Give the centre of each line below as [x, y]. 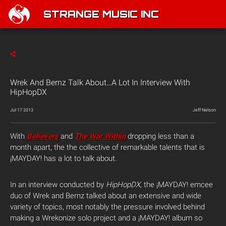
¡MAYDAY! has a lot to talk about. [64, 158]
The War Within [100, 136]
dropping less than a [160, 136]
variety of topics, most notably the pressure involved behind [107, 207]
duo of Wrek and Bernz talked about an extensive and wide [106, 196]
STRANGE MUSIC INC [101, 15]
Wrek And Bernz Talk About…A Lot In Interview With [100, 82]
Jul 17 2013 [22, 110]
